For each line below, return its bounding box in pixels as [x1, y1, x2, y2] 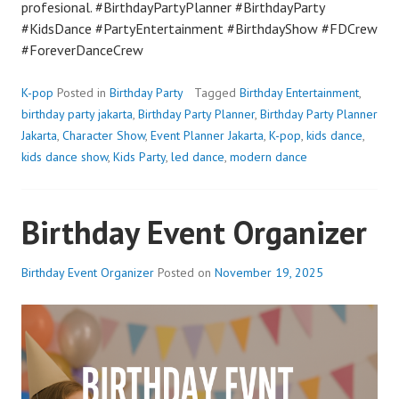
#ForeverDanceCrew [21, 40, 143, 59]
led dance [171, 148, 224, 165]
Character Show [62, 126, 145, 143]
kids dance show [21, 148, 108, 165]
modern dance [230, 148, 307, 165]
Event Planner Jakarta [151, 126, 264, 143]
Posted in [57, 84, 110, 101]
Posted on [158, 264, 215, 281]
